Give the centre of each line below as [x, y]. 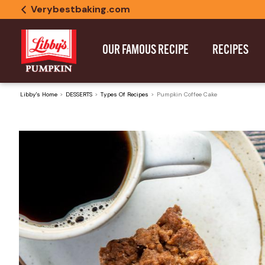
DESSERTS [79, 94]
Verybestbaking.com [80, 9]
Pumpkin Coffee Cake [187, 94]
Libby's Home [39, 94]
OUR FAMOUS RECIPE [146, 51]
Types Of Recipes [125, 94]
